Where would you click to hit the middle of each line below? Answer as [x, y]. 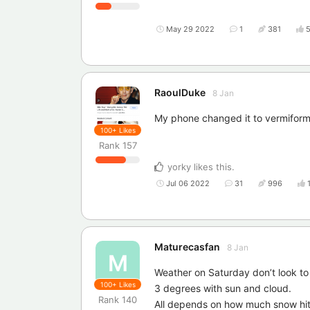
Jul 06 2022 [188, 184]
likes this [211, 167]
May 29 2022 [190, 29]
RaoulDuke [180, 93]
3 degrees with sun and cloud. [223, 289]
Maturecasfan [187, 247]
